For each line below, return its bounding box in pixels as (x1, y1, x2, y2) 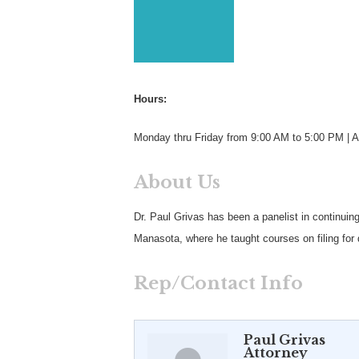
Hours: (134, 93, 167, 105)
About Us (134, 171, 220, 193)
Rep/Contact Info (134, 272, 303, 294)
